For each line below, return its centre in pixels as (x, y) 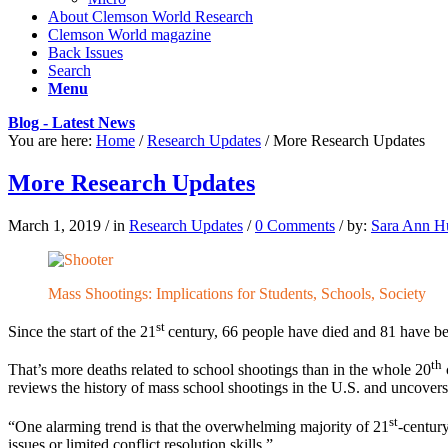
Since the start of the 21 (82, 332)
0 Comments (295, 225)
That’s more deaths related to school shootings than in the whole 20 (219, 370)
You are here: (50, 140)
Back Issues (85, 52)
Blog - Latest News (71, 122)
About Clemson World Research (150, 16)
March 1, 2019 (54, 225)
